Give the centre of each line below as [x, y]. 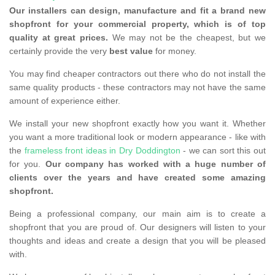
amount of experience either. [66, 101]
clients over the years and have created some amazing [137, 178]
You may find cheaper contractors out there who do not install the [137, 74]
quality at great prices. [59, 38]
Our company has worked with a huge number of [156, 164]
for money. [175, 51]
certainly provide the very [59, 51]
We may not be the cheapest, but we [187, 38]
